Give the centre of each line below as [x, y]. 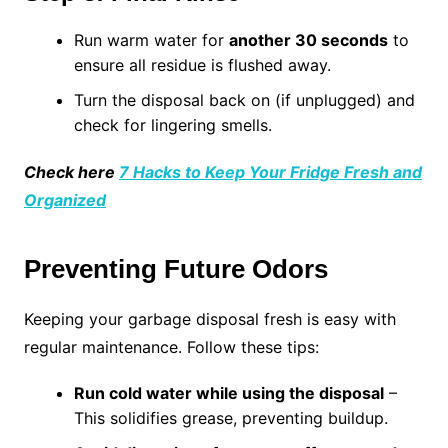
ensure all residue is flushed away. [202, 65]
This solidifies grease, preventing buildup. [230, 418]
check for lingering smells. [172, 125]
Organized [64, 200]
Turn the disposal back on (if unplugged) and [244, 100]
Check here [71, 172]
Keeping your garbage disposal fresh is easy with [209, 319]
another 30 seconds [308, 40]
